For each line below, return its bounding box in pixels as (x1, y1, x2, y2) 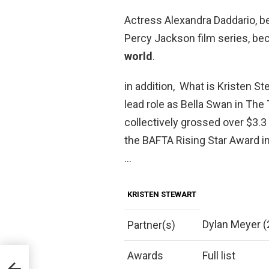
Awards (127, 249, 163, 262)
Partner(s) (127, 218, 175, 231)
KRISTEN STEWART (127, 189, 196, 199)
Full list (202, 249, 235, 262)
